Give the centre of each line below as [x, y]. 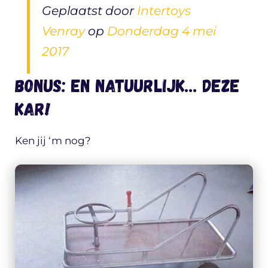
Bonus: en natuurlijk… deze [127, 85]
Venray [63, 31]
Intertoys [164, 11]
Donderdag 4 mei [162, 31]
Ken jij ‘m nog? [53, 141]
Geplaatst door [89, 11]
